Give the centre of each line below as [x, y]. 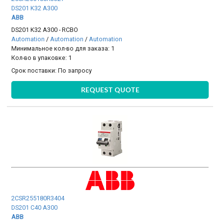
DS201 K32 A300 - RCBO [45, 30]
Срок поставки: [35, 70]
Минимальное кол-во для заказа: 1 [63, 49]
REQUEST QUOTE [110, 90]
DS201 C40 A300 [35, 207]
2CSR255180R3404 [38, 198]
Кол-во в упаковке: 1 [42, 58]
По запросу [75, 70]
